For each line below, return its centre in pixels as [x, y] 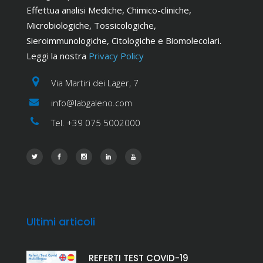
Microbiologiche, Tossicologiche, [91, 25]
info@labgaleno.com [92, 102]
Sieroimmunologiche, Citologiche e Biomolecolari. [124, 40]
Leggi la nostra [58, 55]
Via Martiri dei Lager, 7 [95, 82]
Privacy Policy [116, 55]
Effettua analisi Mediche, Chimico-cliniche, [109, 10]
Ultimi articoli [61, 221]
